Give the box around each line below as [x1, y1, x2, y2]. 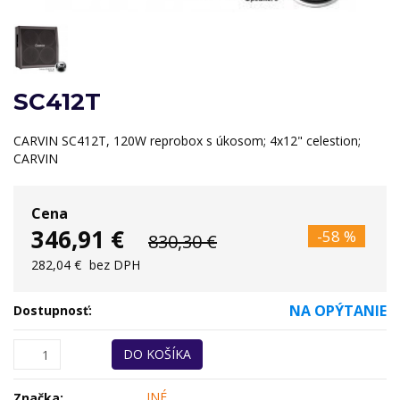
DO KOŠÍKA [123, 346, 191, 363]
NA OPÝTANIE [288, 301, 387, 321]
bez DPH [89, 256, 140, 274]
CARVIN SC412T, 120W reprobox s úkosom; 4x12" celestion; [13, 132, 361, 150]
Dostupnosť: [13, 302, 92, 320]
